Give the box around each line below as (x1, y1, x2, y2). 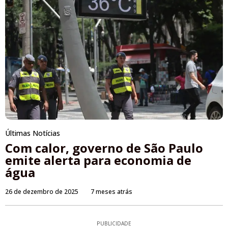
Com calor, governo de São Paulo (5, 139, 203, 157)
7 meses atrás (91, 187, 132, 196)
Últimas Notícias (5, 128, 60, 138)
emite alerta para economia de (5, 152, 191, 169)
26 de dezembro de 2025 (5, 187, 78, 196)
